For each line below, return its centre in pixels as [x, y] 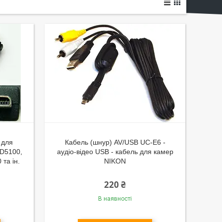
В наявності [115, 199]
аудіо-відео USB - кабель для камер [115, 152]
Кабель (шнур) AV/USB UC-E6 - [115, 142]
